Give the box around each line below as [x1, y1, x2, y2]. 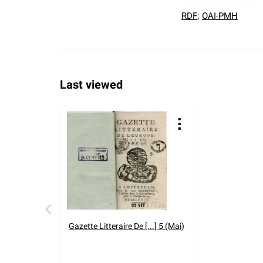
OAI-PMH [202, 11, 238, 21]
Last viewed [60, 77, 123, 92]
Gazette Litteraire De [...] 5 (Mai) [69, 221, 184, 231]
